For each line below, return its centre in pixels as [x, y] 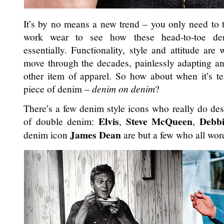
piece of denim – [58, 88]
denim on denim [123, 88]
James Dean [95, 135]
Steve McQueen [159, 121]
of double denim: [61, 121]
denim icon [47, 134]
